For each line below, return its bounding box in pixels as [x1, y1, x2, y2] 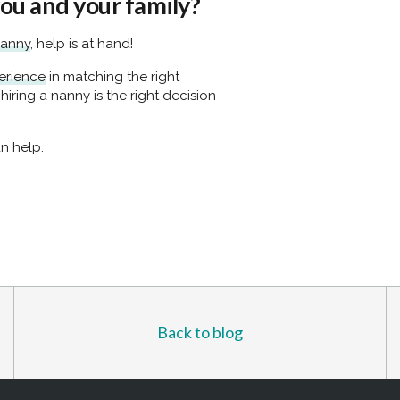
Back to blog [157, 321, 243, 342]
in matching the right [46, 68, 179, 85]
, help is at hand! [30, 35, 133, 52]
